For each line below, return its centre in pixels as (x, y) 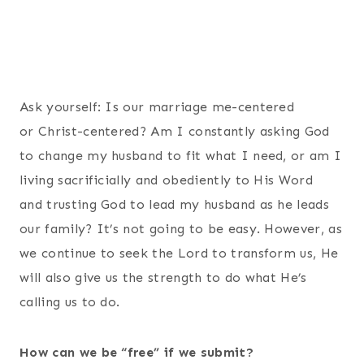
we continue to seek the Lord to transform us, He (179, 253)
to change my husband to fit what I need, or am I (181, 155)
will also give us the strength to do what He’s (163, 277)
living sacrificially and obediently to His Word (167, 180)
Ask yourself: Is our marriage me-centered (157, 106)
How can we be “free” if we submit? (136, 352)
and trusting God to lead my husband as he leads (175, 204)
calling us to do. (70, 301)
